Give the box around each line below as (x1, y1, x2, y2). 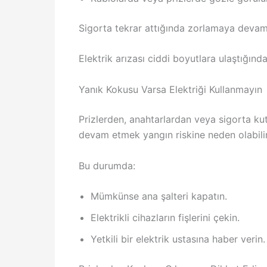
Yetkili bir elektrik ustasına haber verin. (91, 233, 265, 246)
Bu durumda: (79, 159, 135, 172)
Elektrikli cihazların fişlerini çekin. (91, 212, 240, 224)
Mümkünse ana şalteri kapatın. (91, 190, 227, 203)
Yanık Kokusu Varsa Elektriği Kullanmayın (79, 83, 262, 95)
